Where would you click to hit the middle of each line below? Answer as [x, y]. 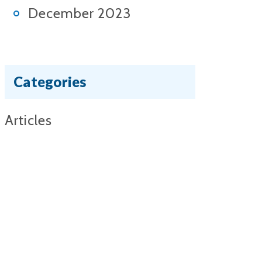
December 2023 [80, 13]
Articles [28, 120]
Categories [50, 82]
